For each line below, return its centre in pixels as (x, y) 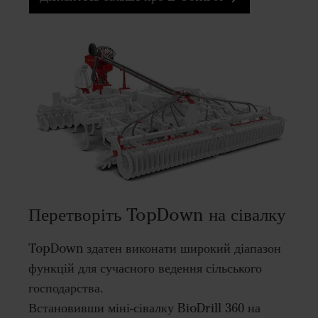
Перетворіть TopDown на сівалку (157, 215)
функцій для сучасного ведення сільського (145, 269)
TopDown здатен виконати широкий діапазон (155, 249)
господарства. (66, 289)
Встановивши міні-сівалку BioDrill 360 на (144, 308)
